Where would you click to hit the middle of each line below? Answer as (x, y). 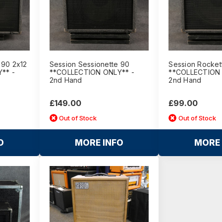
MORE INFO (99, 143)
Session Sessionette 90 (89, 64)
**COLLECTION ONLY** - (92, 72)
